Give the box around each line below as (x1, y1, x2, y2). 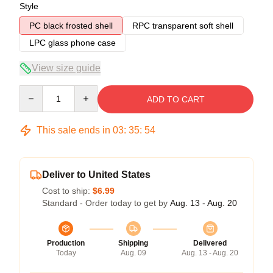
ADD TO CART (146, 94, 205, 104)
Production (47, 238, 85, 247)
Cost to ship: (42, 185, 93, 196)
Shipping (118, 238, 148, 247)
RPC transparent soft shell (132, 20, 233, 30)
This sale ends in (34, 124, 113, 135)
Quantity (19, 85, 51, 96)
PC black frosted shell (29, 20, 113, 30)
